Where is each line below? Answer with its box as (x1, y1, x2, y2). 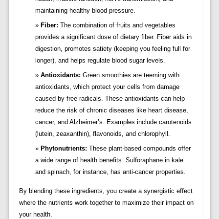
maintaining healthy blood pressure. (35, 7, 135, 15)
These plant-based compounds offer (87, 145, 191, 153)
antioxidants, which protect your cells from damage (35, 83, 179, 91)
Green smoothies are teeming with (80, 71, 179, 79)
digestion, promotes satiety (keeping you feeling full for (35, 45, 190, 53)
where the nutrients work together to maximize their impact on (19, 199, 194, 207)
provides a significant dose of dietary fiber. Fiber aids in (35, 33, 192, 41)
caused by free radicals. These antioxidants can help (35, 95, 185, 103)
